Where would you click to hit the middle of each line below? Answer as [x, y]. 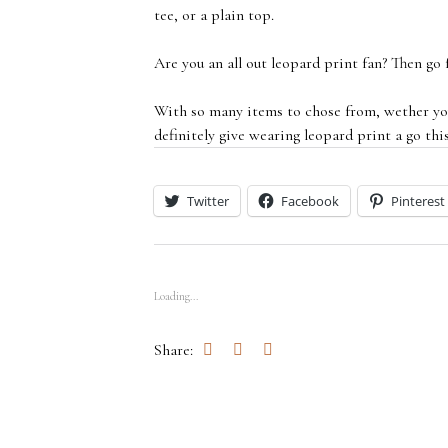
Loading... [176, 296]
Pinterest [418, 201]
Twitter [208, 201]
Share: [174, 350]
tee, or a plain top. [216, 15]
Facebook [310, 201]
